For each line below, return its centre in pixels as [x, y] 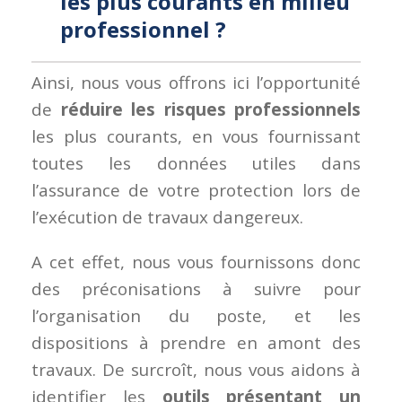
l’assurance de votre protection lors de [197, 191]
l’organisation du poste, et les [197, 316]
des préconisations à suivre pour [197, 289]
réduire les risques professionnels [211, 110]
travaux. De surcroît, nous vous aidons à [197, 370]
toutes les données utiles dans [197, 164]
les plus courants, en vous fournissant [197, 137]
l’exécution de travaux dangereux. [167, 218]
